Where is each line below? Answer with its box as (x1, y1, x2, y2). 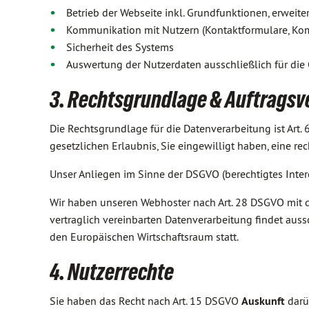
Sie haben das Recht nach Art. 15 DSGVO (50, 294, 241, 308)
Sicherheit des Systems (66, 40, 174, 54)
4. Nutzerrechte (50, 259, 174, 285)
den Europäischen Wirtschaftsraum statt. (50, 230, 239, 243)
